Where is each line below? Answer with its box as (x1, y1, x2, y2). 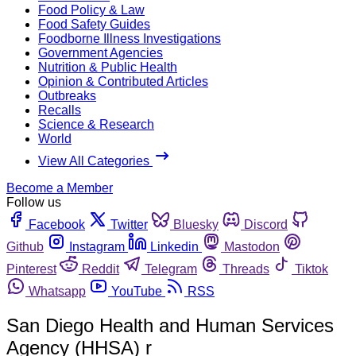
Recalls (38, 103, 81, 117)
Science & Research (38, 117, 154, 131)
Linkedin (150, 239, 199, 253)
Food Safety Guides (38, 17, 150, 31)
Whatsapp (29, 284, 86, 298)
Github (6, 239, 44, 253)
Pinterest (6, 261, 56, 276)
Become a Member (6, 180, 113, 195)
